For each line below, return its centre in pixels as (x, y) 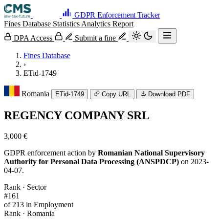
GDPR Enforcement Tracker (117, 15)
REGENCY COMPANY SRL (77, 115)
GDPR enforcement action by (51, 153)
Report (123, 24)
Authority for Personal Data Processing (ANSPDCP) (91, 161)
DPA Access (33, 38)
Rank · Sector (25, 187)
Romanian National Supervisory (151, 153)
